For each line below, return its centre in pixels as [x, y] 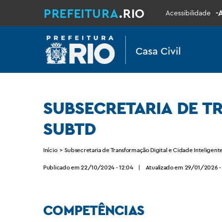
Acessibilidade [188, 13]
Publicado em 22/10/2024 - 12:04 [88, 167]
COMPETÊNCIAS [94, 210]
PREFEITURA [82, 14]
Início [50, 150]
